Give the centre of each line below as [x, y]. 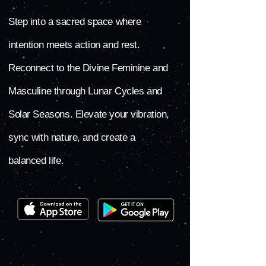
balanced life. [36, 161]
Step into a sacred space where [75, 22]
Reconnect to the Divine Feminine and [88, 68]
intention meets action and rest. [74, 45]
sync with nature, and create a [72, 137]
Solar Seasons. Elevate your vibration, [89, 114]
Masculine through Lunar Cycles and [85, 91]
